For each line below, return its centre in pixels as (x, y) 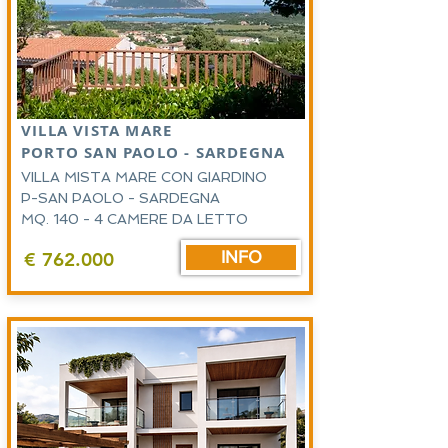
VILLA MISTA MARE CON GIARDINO (144, 177)
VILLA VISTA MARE (99, 130)
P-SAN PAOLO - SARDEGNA (120, 198)
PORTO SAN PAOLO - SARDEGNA (153, 152)
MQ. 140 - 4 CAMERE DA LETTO (136, 219)
